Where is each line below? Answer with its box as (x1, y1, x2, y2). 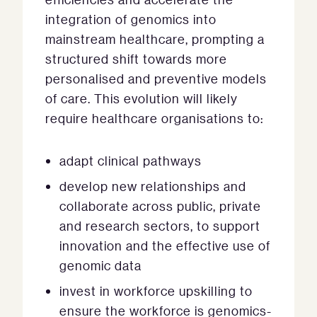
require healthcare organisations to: (45, 110, 263, 127)
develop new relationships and (59, 178, 246, 195)
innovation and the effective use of (59, 238, 270, 254)
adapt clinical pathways (59, 153, 202, 169)
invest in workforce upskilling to (59, 283, 253, 299)
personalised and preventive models (45, 71, 267, 87)
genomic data (59, 258, 142, 274)
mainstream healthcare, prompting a (45, 31, 265, 47)
